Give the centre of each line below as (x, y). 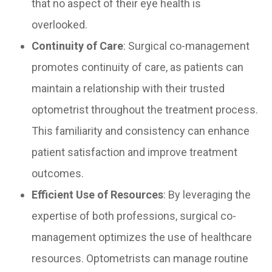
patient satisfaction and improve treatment (135, 152)
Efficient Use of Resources (98, 195)
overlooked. (60, 25)
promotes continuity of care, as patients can (138, 67)
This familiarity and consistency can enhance (141, 131)
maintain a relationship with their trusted (128, 89)
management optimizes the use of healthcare (142, 237)
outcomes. (58, 174)
